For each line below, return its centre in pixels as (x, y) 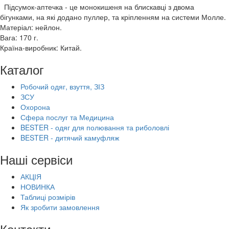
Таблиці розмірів (48, 197)
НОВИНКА (38, 186)
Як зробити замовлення (60, 207)
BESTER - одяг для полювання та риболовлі (95, 127)
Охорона (35, 107)
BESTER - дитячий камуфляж (70, 137)
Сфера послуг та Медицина (67, 117)
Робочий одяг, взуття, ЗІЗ (62, 86)
